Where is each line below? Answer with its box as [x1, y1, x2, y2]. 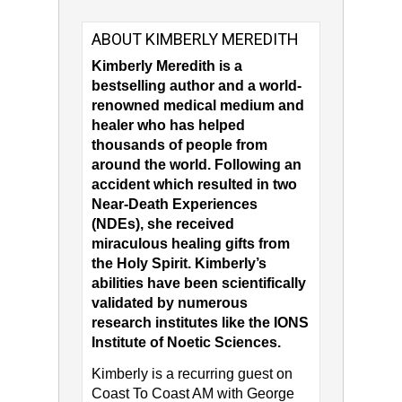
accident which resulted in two [91, 177, 297, 193]
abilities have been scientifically [91, 275, 306, 292]
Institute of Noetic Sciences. [91, 335, 281, 351]
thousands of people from [91, 137, 267, 153]
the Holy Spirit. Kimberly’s [91, 256, 267, 272]
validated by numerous [91, 295, 248, 311]
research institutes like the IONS [91, 315, 309, 331]
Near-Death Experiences [91, 197, 258, 213]
